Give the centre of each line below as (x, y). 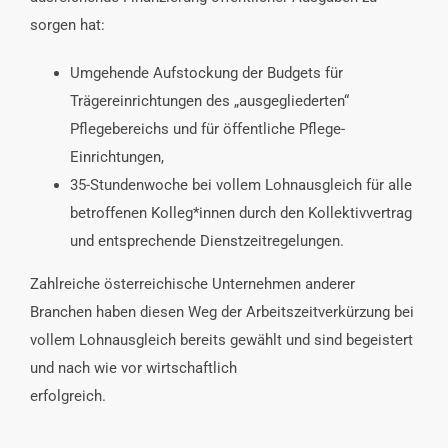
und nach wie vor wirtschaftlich (133, 367)
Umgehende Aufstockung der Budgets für (206, 72)
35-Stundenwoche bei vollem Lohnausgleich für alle (241, 184)
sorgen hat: (67, 24)
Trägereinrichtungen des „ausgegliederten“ (209, 100)
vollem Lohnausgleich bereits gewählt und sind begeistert (221, 339)
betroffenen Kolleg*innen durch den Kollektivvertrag (241, 212)
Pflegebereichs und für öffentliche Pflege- (207, 128)
